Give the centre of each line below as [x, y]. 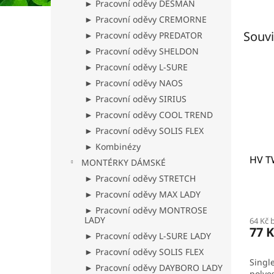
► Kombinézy [113, 146]
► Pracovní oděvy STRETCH [140, 178]
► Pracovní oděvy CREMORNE [146, 19]
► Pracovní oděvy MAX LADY [143, 194]
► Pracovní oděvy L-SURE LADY [148, 236]
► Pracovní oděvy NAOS [134, 83]
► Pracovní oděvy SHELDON [142, 51]
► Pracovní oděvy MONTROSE [146, 210]
